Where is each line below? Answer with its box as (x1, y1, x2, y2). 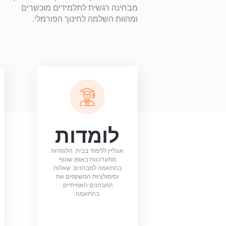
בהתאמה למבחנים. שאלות (53, 164, 122, 172)
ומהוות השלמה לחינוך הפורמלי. (32, 14, 138, 23)
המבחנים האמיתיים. (62, 181, 114, 189)
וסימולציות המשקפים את (56, 173, 119, 180)
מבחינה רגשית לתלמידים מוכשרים (21, 3, 138, 12)
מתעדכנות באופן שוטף (59, 155, 116, 163)
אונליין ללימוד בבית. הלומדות (51, 147, 124, 154)
